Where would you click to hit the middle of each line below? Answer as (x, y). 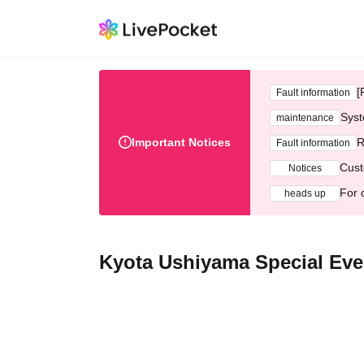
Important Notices (181, 142)
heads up (305, 193)
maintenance (305, 117)
